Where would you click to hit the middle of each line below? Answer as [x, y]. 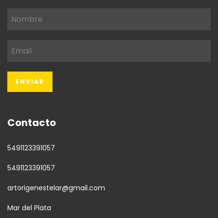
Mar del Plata [29, 208]
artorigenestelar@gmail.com [56, 188]
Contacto [32, 123]
